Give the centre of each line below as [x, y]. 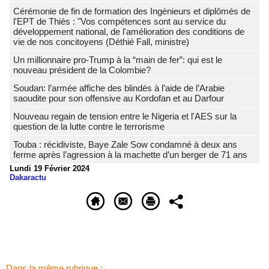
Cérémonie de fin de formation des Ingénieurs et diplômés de [132, 11]
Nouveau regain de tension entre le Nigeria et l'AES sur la [125, 116]
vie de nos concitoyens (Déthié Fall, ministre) [101, 42]
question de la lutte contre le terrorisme [89, 127]
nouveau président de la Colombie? [82, 70]
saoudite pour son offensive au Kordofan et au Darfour [119, 98]
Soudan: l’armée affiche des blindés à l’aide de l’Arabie [119, 88]
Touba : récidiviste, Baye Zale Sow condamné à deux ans [125, 145]
